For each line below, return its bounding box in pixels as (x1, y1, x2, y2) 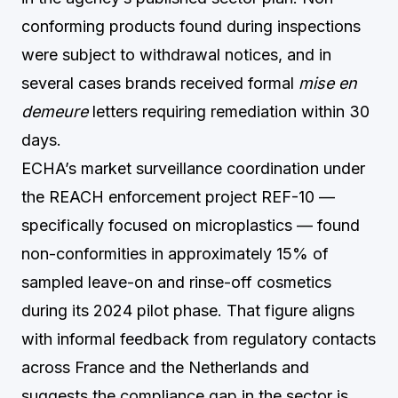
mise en (298, 74, 357, 92)
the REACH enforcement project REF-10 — (21, 187, 335, 206)
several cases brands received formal (21, 74, 298, 92)
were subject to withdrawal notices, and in (21, 45, 331, 64)
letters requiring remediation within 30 (88, 102, 370, 121)
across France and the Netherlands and (21, 358, 309, 377)
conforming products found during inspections (21, 17, 361, 36)
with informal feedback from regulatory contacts (21, 330, 376, 348)
